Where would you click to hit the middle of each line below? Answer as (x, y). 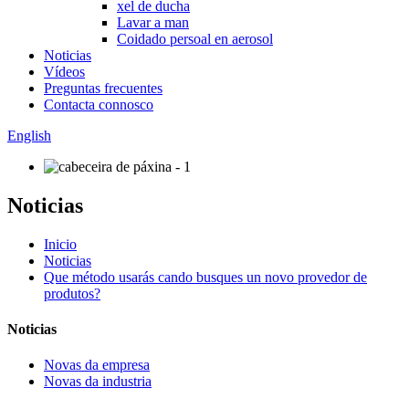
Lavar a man (153, 22)
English (29, 136)
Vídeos (64, 72)
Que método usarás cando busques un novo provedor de (205, 277)
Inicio (60, 244)
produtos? (72, 293)
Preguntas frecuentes (103, 88)
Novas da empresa (97, 365)
